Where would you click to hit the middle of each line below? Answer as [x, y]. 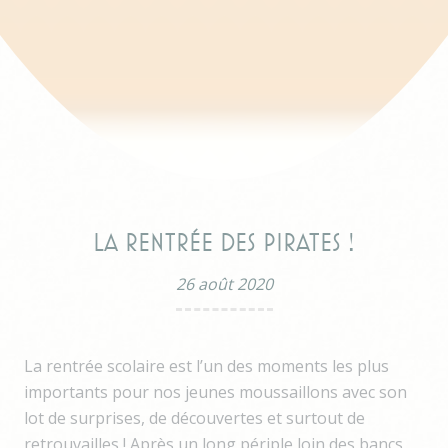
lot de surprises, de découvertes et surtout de [194, 417]
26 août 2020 [224, 283]
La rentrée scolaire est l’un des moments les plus [206, 365]
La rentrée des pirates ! [224, 242]
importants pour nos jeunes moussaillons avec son [215, 391]
